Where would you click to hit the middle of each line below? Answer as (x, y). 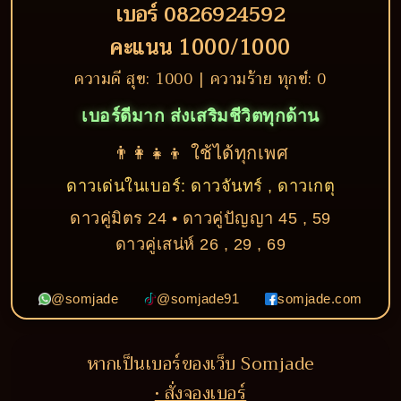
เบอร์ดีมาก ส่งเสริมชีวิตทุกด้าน (200, 116)
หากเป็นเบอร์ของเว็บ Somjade (200, 364)
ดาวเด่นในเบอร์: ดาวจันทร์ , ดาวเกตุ (200, 186)
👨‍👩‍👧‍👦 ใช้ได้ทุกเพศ (200, 153)
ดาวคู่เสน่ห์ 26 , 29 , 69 (200, 244)
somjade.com (320, 299)
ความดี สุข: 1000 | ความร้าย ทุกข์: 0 (200, 79)
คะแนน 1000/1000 (200, 47)
